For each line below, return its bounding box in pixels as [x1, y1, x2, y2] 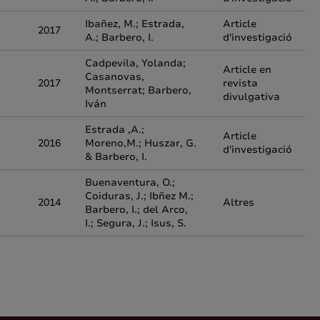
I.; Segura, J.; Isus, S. [85, 216, 186, 230]
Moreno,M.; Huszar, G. [85, 136, 196, 150]
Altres [223, 196, 254, 209]
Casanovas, [85, 70, 144, 84]
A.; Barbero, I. [85, 31, 154, 44]
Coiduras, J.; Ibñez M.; [85, 189, 194, 203]
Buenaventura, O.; [85, 176, 175, 189]
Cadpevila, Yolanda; [85, 56, 186, 70]
